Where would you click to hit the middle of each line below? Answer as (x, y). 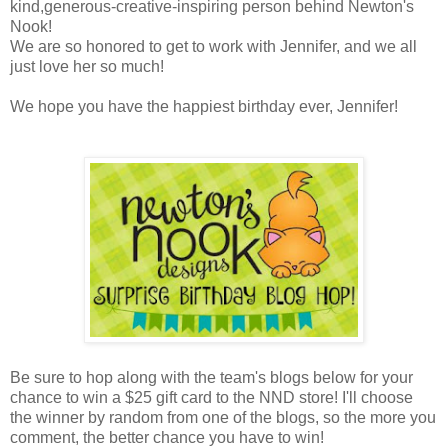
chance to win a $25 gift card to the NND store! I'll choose (211, 397)
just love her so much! (89, 66)
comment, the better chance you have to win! (167, 437)
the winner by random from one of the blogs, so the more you (223, 417)
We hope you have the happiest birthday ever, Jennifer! (204, 106)
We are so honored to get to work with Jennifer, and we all (213, 46)
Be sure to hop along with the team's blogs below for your (211, 377)
